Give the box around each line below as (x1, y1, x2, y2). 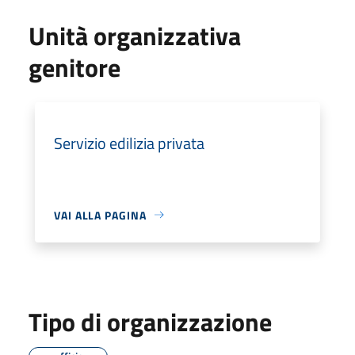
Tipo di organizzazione (29, 302, 272, 341)
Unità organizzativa (29, 16, 241, 55)
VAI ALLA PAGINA (54, 206, 147, 223)
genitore (29, 48, 120, 86)
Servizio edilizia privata (54, 130, 204, 155)
